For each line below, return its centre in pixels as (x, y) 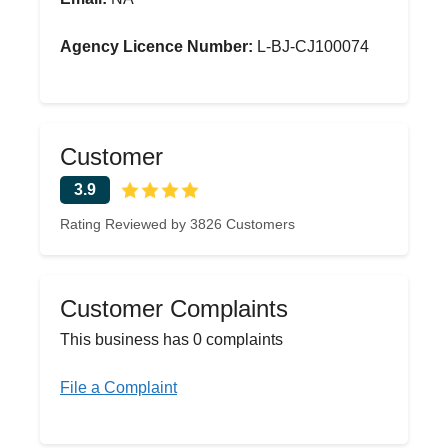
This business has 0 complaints (171, 339)
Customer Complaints (174, 308)
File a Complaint (118, 387)
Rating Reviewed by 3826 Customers (177, 224)
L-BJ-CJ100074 (311, 46)
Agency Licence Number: (156, 46)
